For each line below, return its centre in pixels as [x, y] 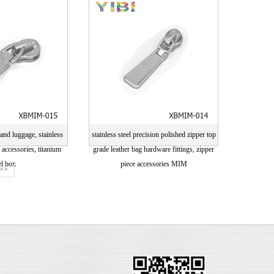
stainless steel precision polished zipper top [154, 135]
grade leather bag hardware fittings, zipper [154, 149]
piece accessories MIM [154, 164]
